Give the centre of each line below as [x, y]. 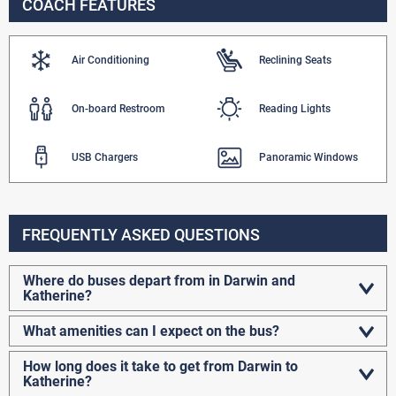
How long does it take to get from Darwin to [160, 367]
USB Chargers [105, 158]
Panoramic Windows [308, 158]
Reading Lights [295, 109]
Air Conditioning [110, 61]
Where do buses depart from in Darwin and [159, 281]
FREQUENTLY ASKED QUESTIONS [141, 235]
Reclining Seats [295, 61]
